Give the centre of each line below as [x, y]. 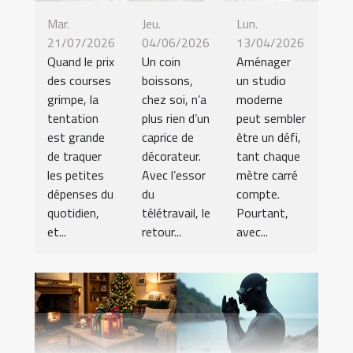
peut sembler [271, 119]
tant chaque [268, 156]
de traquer [74, 156]
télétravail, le [176, 213]
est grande [76, 137]
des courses [79, 81]
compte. [258, 194]
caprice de [168, 137]
